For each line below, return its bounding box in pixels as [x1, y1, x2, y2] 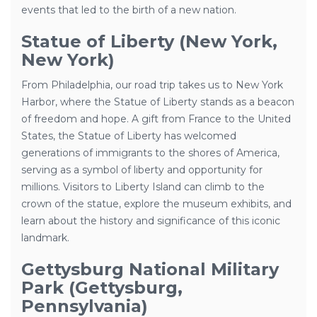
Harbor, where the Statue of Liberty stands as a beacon [21, 96, 294, 108]
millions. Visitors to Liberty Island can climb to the [21, 180, 265, 193]
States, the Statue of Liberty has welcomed [21, 129, 236, 142]
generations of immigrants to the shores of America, [21, 146, 279, 159]
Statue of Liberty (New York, [21, 31, 277, 52]
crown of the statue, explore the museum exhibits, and [21, 197, 292, 210]
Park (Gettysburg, [21, 277, 183, 298]
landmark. [21, 231, 69, 244]
